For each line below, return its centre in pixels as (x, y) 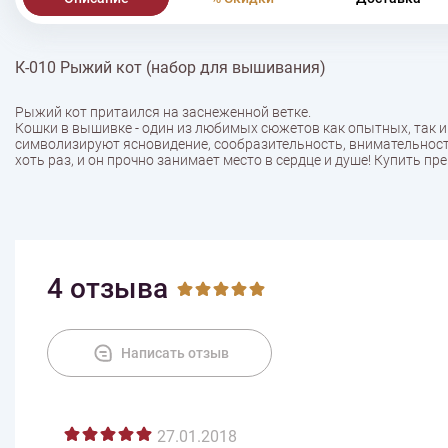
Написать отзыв (174, 353)
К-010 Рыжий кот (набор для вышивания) (170, 68)
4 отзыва (107, 289)
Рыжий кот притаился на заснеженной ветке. (163, 112)
